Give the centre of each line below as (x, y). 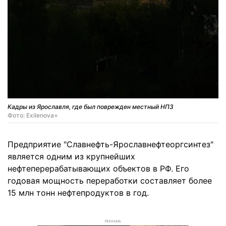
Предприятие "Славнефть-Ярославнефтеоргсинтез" (110, 145)
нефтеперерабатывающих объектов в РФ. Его (98, 169)
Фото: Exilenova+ (33, 116)
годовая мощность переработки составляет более (110, 181)
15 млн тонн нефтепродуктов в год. (78, 193)
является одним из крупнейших (71, 157)
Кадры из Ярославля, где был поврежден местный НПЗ (91, 107)
